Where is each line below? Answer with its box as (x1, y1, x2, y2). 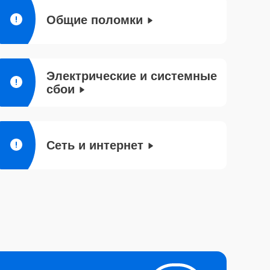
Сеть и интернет (46, 139, 143, 152)
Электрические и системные (46, 69, 217, 83)
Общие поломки (46, 13, 143, 27)
